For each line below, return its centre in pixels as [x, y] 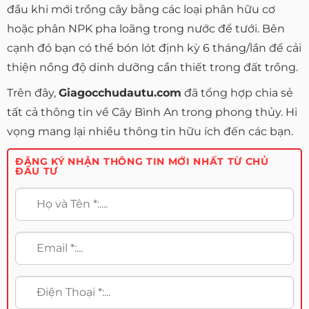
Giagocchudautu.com [120, 93]
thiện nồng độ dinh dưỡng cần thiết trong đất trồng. [152, 67]
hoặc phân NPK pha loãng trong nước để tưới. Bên [146, 28]
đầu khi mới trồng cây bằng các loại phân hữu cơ [141, 9]
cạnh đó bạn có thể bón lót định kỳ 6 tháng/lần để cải [154, 48]
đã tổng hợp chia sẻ [237, 93]
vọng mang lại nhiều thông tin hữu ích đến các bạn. [150, 132]
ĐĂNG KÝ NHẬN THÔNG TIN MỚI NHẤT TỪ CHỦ [142, 161]
